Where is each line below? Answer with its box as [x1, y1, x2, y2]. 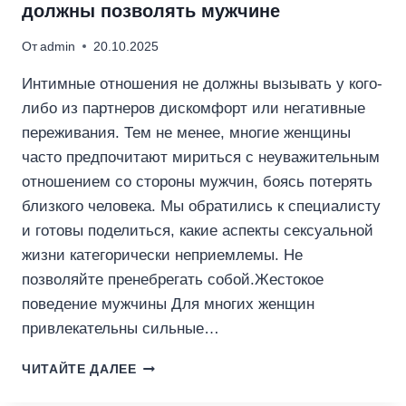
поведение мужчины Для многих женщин [22, 295, 314, 313]
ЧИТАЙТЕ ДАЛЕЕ [22, 362, 137, 376]
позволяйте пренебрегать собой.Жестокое [22, 270, 324, 288]
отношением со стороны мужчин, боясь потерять [22, 172, 372, 190]
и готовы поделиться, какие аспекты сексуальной [22, 221, 373, 239]
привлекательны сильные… [22, 319, 219, 337]
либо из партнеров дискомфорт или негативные [22, 99, 365, 117]
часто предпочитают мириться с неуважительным [22, 148, 380, 166]
